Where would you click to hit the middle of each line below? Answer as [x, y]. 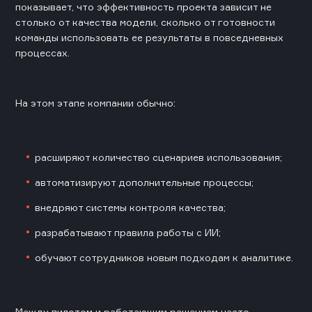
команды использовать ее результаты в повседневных [149, 38]
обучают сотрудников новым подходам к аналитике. [164, 258]
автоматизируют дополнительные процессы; [144, 182]
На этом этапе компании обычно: [95, 103]
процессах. [42, 53]
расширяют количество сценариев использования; [158, 157]
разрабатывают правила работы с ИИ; [128, 233]
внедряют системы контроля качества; [130, 208]
